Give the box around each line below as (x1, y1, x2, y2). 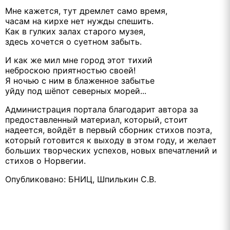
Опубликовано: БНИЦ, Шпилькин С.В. (5, 174, 156, 184)
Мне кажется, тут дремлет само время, (5, 5, 167, 16)
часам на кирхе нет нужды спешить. (5, 15, 154, 26)
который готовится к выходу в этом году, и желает (5, 135, 217, 145)
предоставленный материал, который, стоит (5, 114, 188, 125)
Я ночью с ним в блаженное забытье (5, 75, 155, 86)
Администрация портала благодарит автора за (5, 104, 198, 114)
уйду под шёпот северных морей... (5, 85, 146, 96)
